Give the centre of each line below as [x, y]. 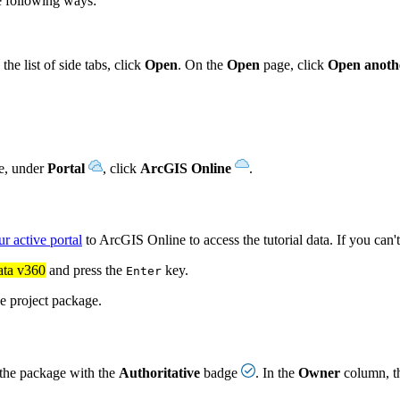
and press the [86, 271]
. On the [202, 65]
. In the [277, 372]
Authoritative [159, 372]
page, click [294, 65]
